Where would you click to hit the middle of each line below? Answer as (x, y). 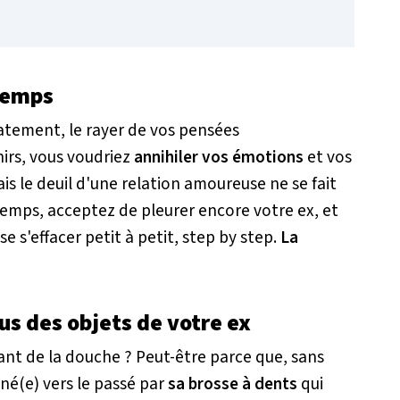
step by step (228, 238)
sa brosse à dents (233, 384)
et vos (328, 158)
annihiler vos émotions (217, 158)
